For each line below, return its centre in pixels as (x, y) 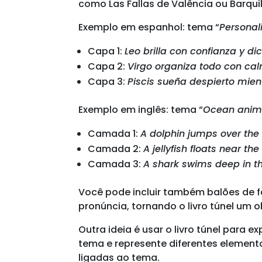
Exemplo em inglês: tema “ (141, 109)
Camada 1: (114, 133)
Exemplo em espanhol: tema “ (149, 27)
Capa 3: (108, 81)
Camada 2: (116, 149)
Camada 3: (116, 164)
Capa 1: (106, 51)
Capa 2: (108, 66)
